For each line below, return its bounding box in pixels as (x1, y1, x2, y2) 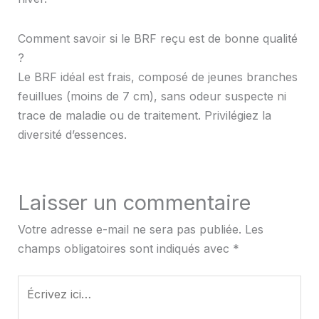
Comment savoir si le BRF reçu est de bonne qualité (17, 31, 298, 46)
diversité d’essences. (17, 127, 127, 142)
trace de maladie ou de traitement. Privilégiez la (17, 108, 271, 123)
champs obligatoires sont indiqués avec (17, 241, 233, 256)
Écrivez (16, 277, 57, 292)
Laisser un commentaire (17, 190, 251, 216)
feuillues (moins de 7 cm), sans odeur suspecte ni (17, 89, 286, 104)
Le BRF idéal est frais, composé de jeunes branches (17, 70, 298, 85)
